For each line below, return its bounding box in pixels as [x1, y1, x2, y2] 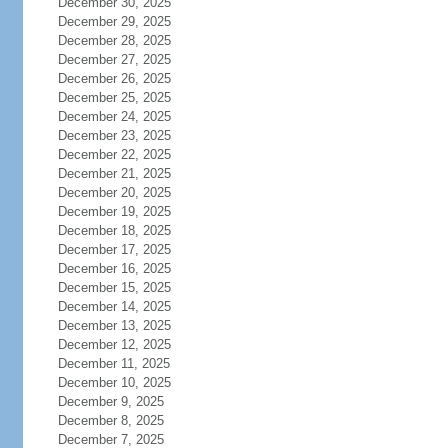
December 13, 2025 [57, 318, 171, 333]
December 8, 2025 [57, 413, 164, 428]
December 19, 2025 [57, 204, 171, 219]
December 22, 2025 [57, 147, 171, 162]
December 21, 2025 [57, 166, 171, 181]
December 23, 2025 [57, 128, 171, 143]
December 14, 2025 [57, 299, 171, 314]
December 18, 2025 [57, 223, 171, 238]
